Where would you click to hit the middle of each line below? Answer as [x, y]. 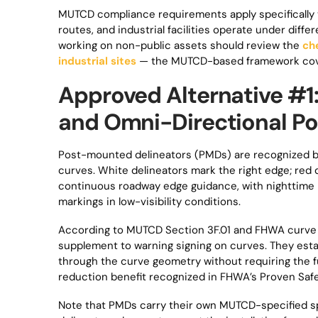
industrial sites [97, 61]
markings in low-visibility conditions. [149, 202]
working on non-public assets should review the [180, 45]
